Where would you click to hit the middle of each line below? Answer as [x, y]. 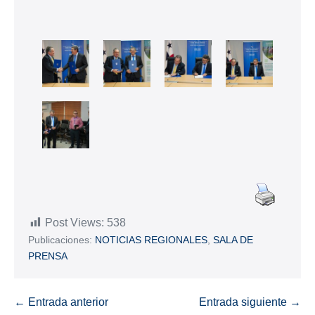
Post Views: [75, 223]
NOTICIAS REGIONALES [151, 240]
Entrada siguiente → [250, 302]
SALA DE [233, 240]
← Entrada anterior [61, 302]
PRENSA [48, 256]
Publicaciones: [60, 240]
